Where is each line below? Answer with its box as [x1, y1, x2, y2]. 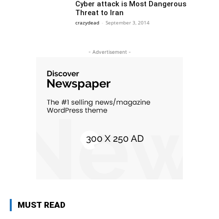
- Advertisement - [88, 48, 131, 55]
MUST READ [18, 199, 66, 210]
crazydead [75, 19, 100, 26]
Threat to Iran [75, 8, 124, 17]
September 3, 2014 [106, 19, 150, 26]
